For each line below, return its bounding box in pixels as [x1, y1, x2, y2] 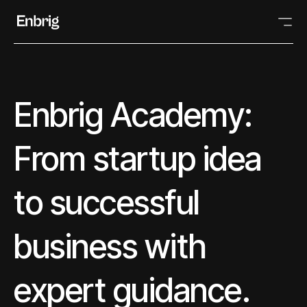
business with [14, 226, 207, 267]
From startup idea [14, 138, 262, 179]
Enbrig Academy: [14, 95, 253, 135]
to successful [14, 182, 200, 223]
